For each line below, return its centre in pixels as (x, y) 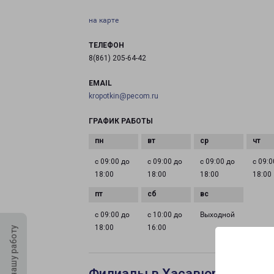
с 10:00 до (165, 215)
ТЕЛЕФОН (106, 45)
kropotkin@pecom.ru (124, 96)
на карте (104, 20)
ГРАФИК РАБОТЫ (121, 121)
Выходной (218, 215)
